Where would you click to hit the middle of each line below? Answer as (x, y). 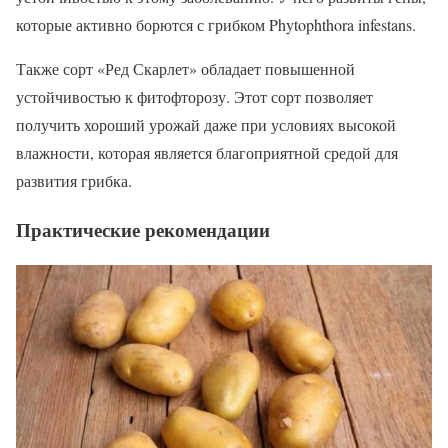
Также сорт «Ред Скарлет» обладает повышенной (185, 69)
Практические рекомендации (143, 230)
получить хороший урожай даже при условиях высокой (206, 125)
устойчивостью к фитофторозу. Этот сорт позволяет (194, 97)
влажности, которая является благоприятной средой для (207, 153)
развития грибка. (74, 181)
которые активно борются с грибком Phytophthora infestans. (216, 25)
